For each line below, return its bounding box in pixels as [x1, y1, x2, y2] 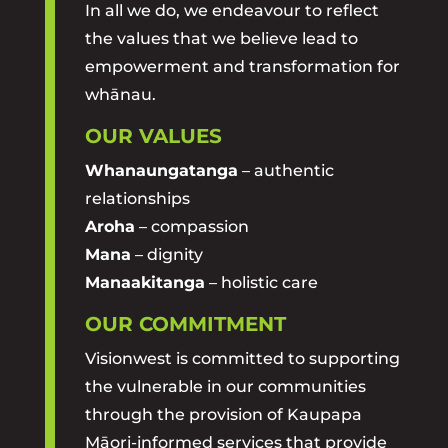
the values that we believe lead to [84, 29, 358, 48]
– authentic [237, 161, 334, 180]
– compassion [134, 217, 249, 236]
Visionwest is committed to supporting [84, 349, 400, 368]
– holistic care [204, 273, 318, 292]
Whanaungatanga [84, 161, 238, 180]
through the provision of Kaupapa [84, 405, 362, 424]
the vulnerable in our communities [84, 377, 366, 396]
